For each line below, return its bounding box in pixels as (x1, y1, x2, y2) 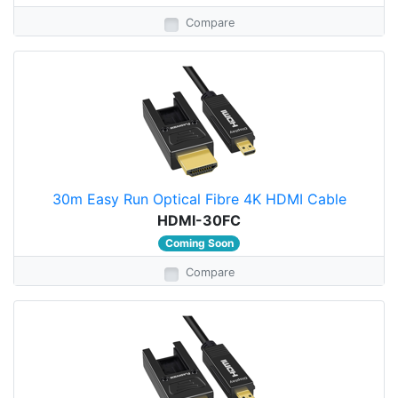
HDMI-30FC (157, 211, 241, 229)
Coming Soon (164, 236, 234, 250)
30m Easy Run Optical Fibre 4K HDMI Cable (52, 190, 346, 208)
